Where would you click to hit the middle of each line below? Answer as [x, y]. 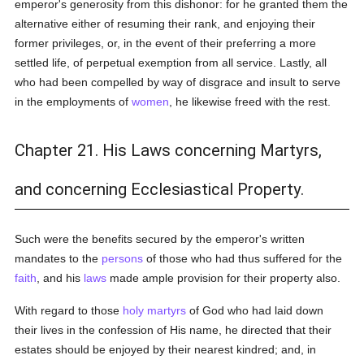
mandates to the [58, 258]
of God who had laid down [255, 310]
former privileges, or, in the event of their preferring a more [166, 43]
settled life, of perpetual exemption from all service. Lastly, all [171, 63]
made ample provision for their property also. [224, 278]
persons [123, 258]
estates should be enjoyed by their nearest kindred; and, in [166, 349]
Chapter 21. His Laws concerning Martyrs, [169, 150]
